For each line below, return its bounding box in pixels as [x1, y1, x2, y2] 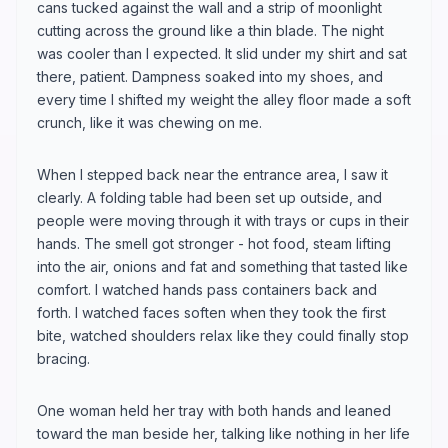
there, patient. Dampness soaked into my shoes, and [37, 67, 383, 85]
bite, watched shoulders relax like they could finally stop [37, 326, 409, 344]
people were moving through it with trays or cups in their [37, 211, 409, 229]
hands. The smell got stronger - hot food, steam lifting [37, 234, 391, 252]
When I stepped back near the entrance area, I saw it [37, 165, 388, 183]
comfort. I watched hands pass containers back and [37, 280, 377, 298]
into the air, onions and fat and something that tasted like [37, 257, 408, 275]
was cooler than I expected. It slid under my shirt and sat [37, 44, 407, 62]
